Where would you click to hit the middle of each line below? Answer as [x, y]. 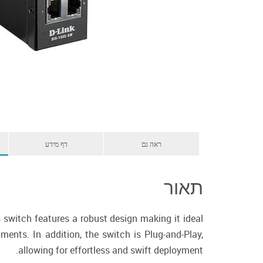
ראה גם [152, 144]
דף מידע [56, 144]
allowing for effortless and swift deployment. [111, 250]
